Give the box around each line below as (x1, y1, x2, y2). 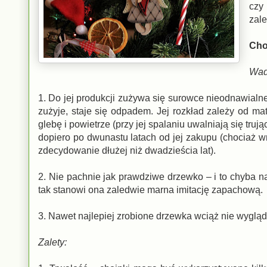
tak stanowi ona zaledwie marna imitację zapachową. (38, 184, 263, 195)
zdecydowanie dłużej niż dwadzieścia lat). (38, 145, 216, 156)
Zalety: (38, 237, 67, 247)
